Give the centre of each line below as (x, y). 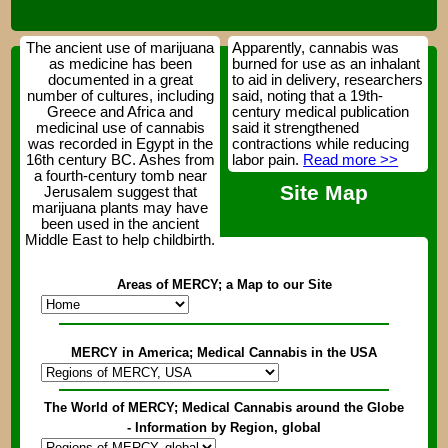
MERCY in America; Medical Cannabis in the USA (224, 352)
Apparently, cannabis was (316, 48)
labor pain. (268, 160)
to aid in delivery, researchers (328, 80)
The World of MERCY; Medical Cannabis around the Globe (224, 407)
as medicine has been (120, 64)
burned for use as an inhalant (326, 64)
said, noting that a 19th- (308, 96)
